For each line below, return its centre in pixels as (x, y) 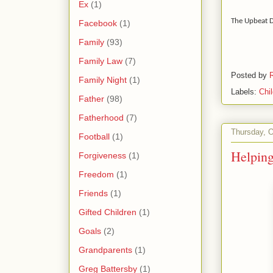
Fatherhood (101, 117)
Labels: (245, 91)
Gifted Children (108, 212)
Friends (93, 193)
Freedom (96, 174)
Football (94, 136)
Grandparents (105, 250)
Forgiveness (102, 155)
